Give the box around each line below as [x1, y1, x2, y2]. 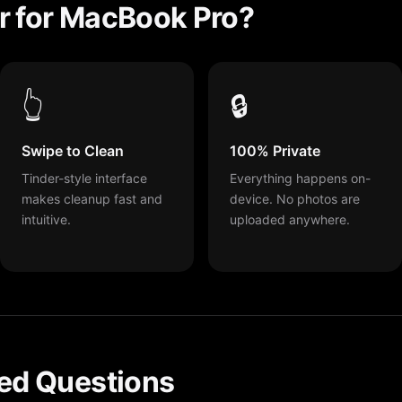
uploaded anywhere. [230, 211, 350, 227]
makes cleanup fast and [22, 190, 162, 206]
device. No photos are [230, 190, 360, 206]
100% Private [230, 141, 320, 160]
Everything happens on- [230, 170, 371, 186]
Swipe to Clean [22, 141, 124, 160]
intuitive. [22, 211, 71, 227]
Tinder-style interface [22, 170, 147, 186]
